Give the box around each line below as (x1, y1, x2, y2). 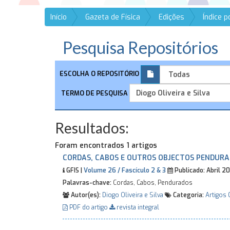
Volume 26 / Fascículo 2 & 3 (84, 166, 166, 175)
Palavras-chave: (63, 179, 111, 187)
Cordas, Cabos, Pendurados (111, 179, 193, 187)
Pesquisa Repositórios (63, 37, 218, 57)
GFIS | (65, 166, 84, 175)
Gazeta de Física (85, 12, 140, 22)
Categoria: (171, 191, 204, 199)
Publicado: (173, 166, 205, 175)
